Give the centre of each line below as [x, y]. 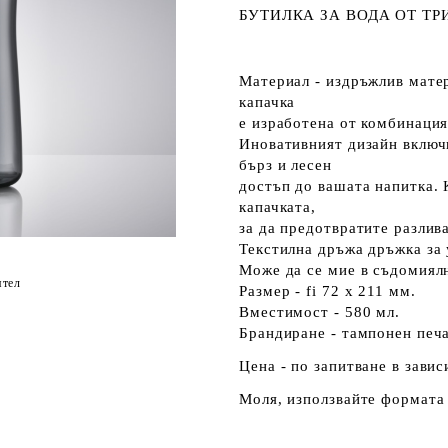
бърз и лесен [288, 165]
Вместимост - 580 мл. [319, 312]
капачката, [278, 207]
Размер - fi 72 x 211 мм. [327, 291]
